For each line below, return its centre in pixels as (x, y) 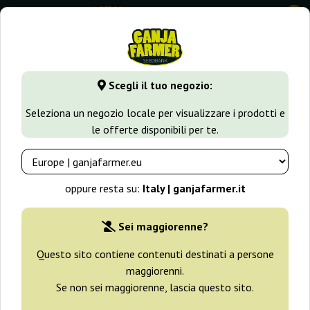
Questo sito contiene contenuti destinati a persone (155, 254)
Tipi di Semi (132, 70)
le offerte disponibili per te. (155, 130)
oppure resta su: (103, 189)
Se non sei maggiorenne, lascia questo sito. (155, 288)
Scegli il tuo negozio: (159, 85)
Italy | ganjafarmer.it (194, 189)
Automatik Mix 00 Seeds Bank (134, 101)
